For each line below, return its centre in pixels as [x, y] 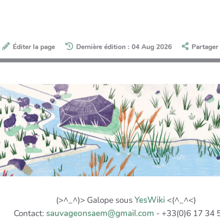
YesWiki [150, 200]
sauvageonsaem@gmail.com [100, 213]
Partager [205, 47]
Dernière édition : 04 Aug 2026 [124, 47]
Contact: [30, 213]
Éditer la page [34, 47]
